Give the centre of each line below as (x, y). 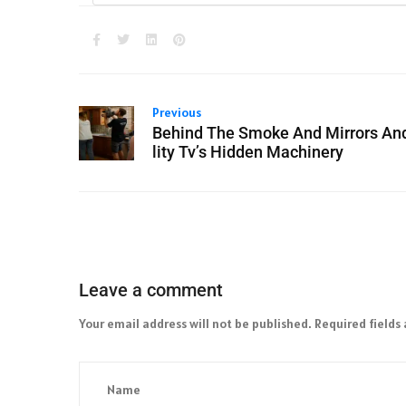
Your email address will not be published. (195, 324)
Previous (176, 113)
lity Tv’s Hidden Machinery (247, 152)
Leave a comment (151, 290)
